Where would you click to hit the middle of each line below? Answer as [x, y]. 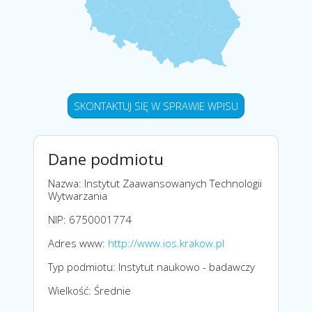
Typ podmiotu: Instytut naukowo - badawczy [151, 266]
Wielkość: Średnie [89, 290]
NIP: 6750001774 [90, 219]
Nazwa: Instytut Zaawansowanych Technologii [155, 183]
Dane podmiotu [106, 159]
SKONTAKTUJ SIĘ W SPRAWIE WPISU [156, 106]
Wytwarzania [78, 195]
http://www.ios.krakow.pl [166, 243]
